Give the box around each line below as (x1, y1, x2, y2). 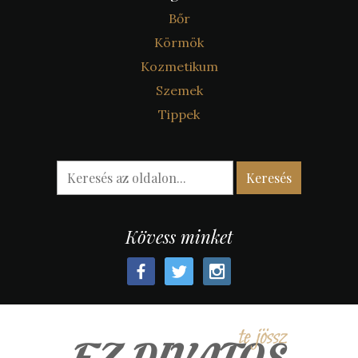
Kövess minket (125, 225, 233, 249)
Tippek (158, 106, 200, 122)
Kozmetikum (140, 58, 218, 74)
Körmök (154, 34, 204, 50)
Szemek (155, 82, 203, 98)
